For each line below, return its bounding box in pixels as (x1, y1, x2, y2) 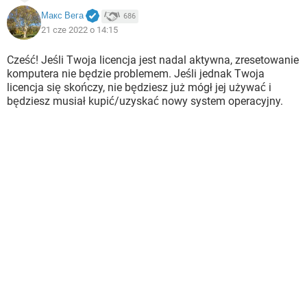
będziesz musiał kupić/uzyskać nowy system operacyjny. (7, 95, 283, 108)
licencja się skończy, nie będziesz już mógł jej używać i (7, 81, 271, 94)
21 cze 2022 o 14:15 (41, 24, 118, 35)
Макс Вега (41, 10, 84, 21)
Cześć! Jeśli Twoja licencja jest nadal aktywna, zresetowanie (7, 53, 299, 66)
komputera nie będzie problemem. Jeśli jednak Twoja (7, 67, 265, 80)
